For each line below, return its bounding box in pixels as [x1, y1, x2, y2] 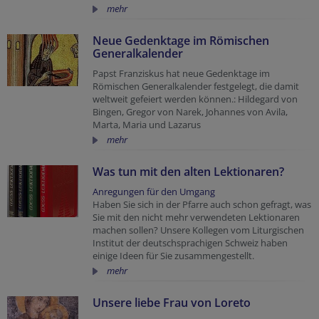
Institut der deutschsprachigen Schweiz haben [93, 236, 288, 249]
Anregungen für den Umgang [93, 185, 215, 198]
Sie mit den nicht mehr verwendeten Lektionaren [93, 211, 300, 224]
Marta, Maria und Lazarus [93, 118, 201, 131]
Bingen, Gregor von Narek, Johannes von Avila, [93, 105, 288, 118]
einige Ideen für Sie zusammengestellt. [93, 249, 254, 262]
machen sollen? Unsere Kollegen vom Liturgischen [93, 224, 304, 236]
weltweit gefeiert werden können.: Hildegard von [93, 93, 298, 105]
